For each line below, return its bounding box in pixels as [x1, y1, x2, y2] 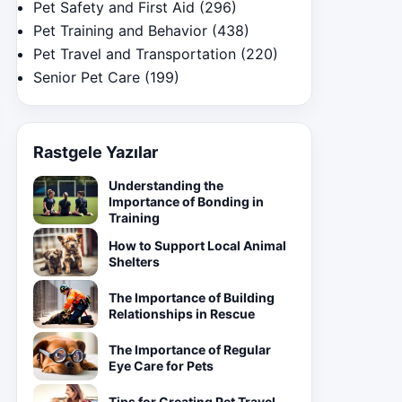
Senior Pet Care [33, 68, 140, 86]
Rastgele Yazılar [33, 143, 158, 162]
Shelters [109, 254, 160, 269]
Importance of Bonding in [109, 194, 264, 209]
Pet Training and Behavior [33, 22, 207, 39]
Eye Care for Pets [109, 358, 214, 373]
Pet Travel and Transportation [33, 45, 236, 63]
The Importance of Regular [109, 342, 271, 357]
